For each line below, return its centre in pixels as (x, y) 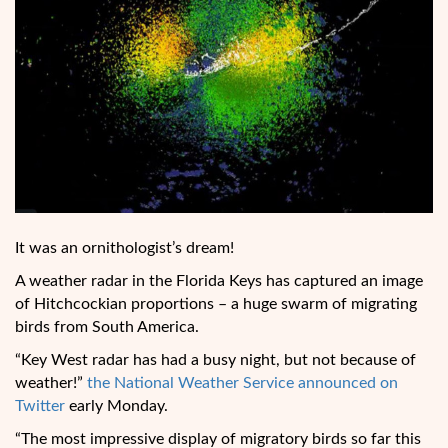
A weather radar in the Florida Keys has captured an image (219, 281)
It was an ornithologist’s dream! (124, 248)
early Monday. (116, 406)
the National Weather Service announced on (242, 383)
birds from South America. (107, 327)
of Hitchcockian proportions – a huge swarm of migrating (216, 304)
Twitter (40, 406)
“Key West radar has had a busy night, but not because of (215, 360)
